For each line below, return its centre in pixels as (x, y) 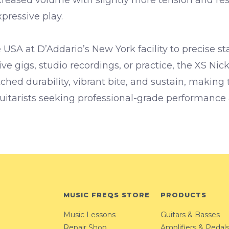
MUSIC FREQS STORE (107, 195)
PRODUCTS (184, 195)
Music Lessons (89, 214)
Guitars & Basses (190, 214)
